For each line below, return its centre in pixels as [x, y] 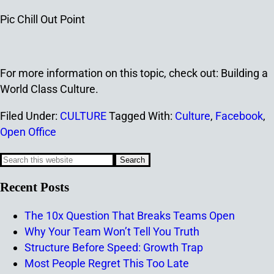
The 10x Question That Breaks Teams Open [130, 215]
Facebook [239, 116]
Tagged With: [142, 116]
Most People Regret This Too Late [107, 263]
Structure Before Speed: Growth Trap [114, 247]
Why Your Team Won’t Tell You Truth [112, 231]
